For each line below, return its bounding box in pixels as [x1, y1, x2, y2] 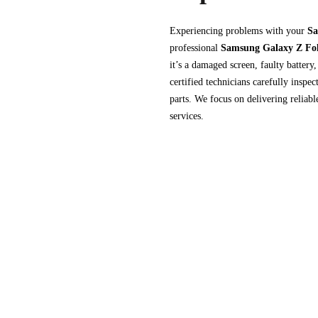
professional [170, 43, 221, 53]
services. [170, 111, 204, 121]
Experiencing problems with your [170, 26, 307, 36]
